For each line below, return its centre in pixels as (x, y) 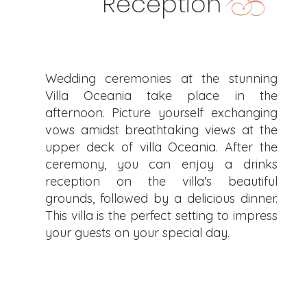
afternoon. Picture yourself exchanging (161, 113)
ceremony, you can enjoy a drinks (161, 164)
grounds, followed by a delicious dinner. (161, 198)
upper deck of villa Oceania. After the (161, 147)
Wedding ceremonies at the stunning (161, 78)
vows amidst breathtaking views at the (161, 130)
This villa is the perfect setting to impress (161, 216)
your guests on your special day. (137, 233)
